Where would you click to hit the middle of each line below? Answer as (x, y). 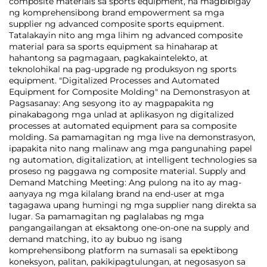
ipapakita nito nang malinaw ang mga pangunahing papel (131, 148)
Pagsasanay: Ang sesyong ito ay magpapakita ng (111, 103)
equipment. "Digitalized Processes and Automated (114, 80)
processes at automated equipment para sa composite (123, 126)
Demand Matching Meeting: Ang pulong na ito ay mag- (125, 182)
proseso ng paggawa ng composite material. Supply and (127, 171)
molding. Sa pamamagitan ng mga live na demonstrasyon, (132, 137)
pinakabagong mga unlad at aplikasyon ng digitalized (121, 114)
